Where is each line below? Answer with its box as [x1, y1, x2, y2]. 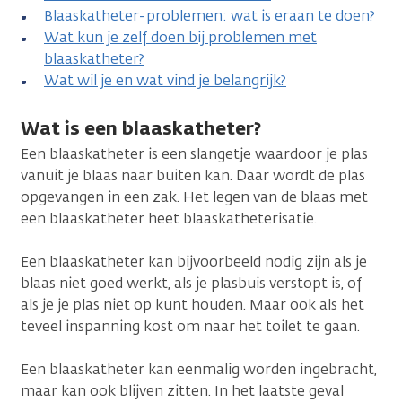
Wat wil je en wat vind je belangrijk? [44, 70, 286, 90]
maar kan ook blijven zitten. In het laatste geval [21, 380, 344, 400]
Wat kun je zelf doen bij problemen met [44, 27, 317, 47]
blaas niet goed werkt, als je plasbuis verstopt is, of [21, 273, 362, 293]
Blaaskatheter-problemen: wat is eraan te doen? [44, 5, 375, 25]
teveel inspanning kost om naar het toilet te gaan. [21, 316, 363, 336]
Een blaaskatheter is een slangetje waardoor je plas [21, 144, 368, 163]
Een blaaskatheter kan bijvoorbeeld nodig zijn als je [21, 251, 367, 271]
